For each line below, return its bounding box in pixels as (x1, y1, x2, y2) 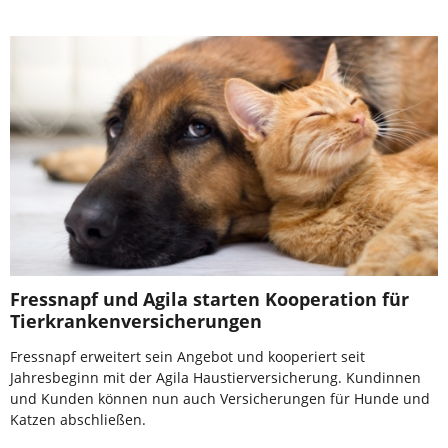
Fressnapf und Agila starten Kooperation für (10, 287, 409, 312)
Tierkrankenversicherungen (10, 309, 262, 334)
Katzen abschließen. (10, 410, 146, 430)
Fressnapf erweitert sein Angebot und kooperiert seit (10, 347, 365, 367)
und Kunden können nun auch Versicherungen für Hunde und (10, 389, 430, 409)
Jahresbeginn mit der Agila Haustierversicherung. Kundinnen (10, 368, 421, 388)
